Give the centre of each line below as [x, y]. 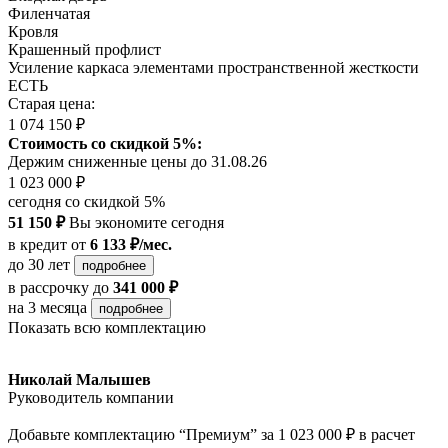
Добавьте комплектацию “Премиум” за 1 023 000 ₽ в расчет [211, 435]
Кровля [33, 32]
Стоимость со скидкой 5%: [105, 144]
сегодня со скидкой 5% [86, 202]
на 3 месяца [49, 308]
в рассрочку [48, 288]
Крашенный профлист [84, 50]
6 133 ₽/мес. [131, 245]
